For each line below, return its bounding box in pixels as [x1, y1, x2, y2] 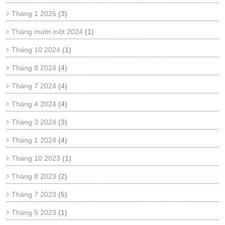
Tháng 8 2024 [12, 64, 57, 72]
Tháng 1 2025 [12, 10, 57, 18]
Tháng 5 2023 [12, 208, 57, 216]
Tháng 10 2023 [12, 154, 61, 162]
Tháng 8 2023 [12, 172, 57, 180]
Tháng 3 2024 [12, 118, 57, 126]
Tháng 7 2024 [12, 82, 57, 90]
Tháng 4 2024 [12, 100, 57, 108]
